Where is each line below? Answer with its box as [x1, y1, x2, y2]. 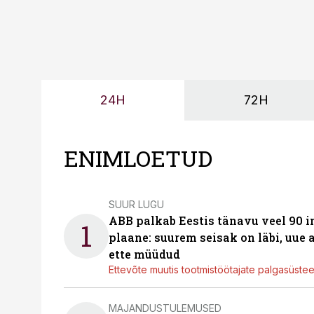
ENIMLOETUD [64, 143, 212, 173]
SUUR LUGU [109, 198, 164, 210]
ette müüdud [109, 247, 180, 261]
